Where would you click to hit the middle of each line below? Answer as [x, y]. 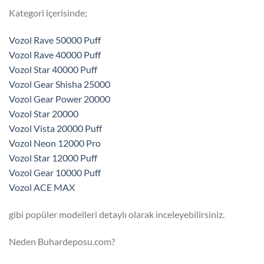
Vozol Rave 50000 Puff [55, 40]
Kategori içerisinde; [48, 13]
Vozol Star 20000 [44, 114]
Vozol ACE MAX [42, 187]
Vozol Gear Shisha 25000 [60, 84]
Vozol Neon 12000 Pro [55, 143]
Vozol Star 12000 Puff [53, 158]
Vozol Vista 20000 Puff [55, 128]
